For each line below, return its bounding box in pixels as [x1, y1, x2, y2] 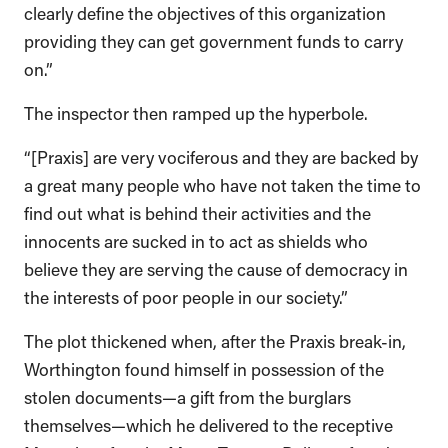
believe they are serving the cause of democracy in [24, 256, 408, 279]
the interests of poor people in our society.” [24, 284, 352, 307]
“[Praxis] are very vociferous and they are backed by [24, 144, 418, 167]
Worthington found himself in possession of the [24, 356, 384, 379]
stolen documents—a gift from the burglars [24, 384, 351, 407]
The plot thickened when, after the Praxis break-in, [24, 328, 406, 351]
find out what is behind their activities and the [24, 200, 371, 223]
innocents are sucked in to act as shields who [24, 228, 368, 251]
